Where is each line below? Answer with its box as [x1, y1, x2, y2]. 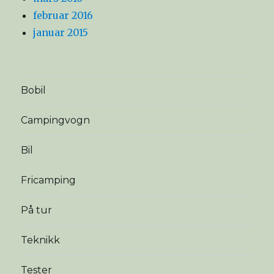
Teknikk [21, 234, 61, 246]
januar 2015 [33, 26, 89, 39]
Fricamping [21, 174, 76, 187]
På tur [21, 204, 53, 217]
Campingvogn [21, 114, 91, 127]
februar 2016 [33, 9, 94, 21]
